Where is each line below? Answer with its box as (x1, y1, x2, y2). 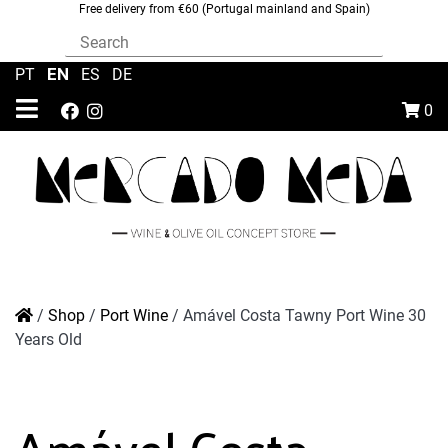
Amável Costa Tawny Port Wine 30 (183, 306, 426, 326)
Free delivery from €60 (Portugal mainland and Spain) (78, 2, 370, 16)
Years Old (15, 330, 82, 350)
